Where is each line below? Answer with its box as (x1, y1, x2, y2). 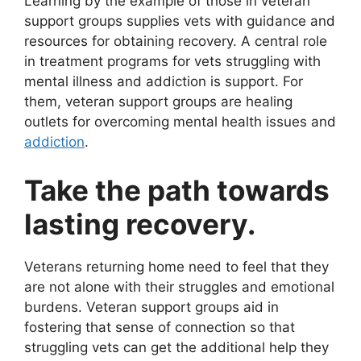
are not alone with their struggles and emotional (24, 278, 334, 295)
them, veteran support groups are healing (24, 93, 293, 110)
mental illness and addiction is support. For (24, 73, 303, 90)
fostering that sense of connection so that (24, 318, 295, 335)
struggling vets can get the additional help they (24, 338, 329, 355)
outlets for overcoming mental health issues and (24, 114, 336, 131)
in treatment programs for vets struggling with (24, 53, 321, 70)
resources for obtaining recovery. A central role (24, 33, 327, 50)
